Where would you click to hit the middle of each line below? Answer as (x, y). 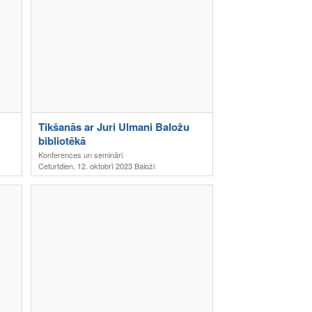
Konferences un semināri (80, 155)
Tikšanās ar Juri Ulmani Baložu (114, 127)
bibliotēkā (62, 141)
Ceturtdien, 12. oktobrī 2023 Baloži (96, 166)
